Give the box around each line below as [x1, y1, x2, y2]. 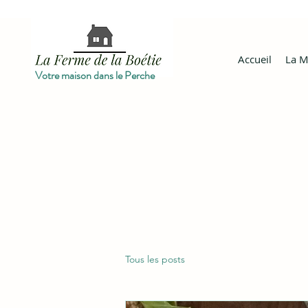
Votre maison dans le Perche [35, 67, 157, 83]
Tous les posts [125, 252, 185, 265]
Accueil [238, 52, 272, 66]
